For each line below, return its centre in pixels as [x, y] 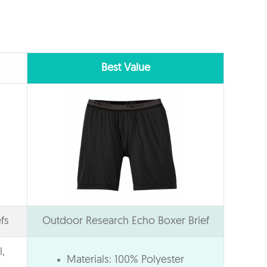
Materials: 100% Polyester [125, 260]
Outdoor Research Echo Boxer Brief [125, 221]
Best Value [125, 68]
